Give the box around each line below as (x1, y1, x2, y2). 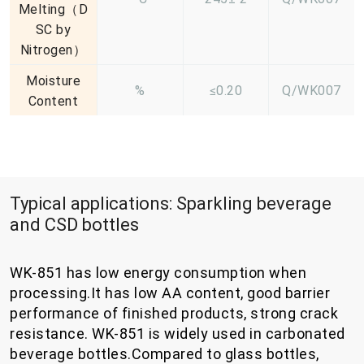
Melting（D (18, 2, 89, 18)
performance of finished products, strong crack (10, 305, 338, 323)
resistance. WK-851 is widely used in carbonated (10, 325, 345, 343)
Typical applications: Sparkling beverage (10, 193, 331, 214)
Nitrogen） (19, 42, 87, 58)
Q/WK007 (282, 83, 341, 99)
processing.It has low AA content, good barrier (10, 284, 330, 302)
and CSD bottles (10, 214, 139, 236)
